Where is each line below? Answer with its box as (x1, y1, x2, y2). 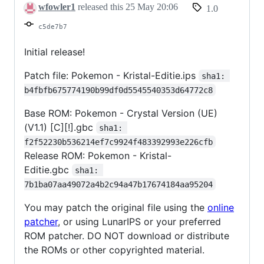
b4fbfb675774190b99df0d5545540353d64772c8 (24, 85, 213, 95)
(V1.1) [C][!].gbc (24, 121, 96, 133)
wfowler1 (38, 2, 75, 12)
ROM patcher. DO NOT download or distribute (24, 229, 229, 242)
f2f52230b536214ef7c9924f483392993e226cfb (24, 137, 213, 147)
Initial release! (24, 45, 85, 58)
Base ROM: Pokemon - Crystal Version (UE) (24, 107, 217, 119)
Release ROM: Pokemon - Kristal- (24, 149, 171, 161)
